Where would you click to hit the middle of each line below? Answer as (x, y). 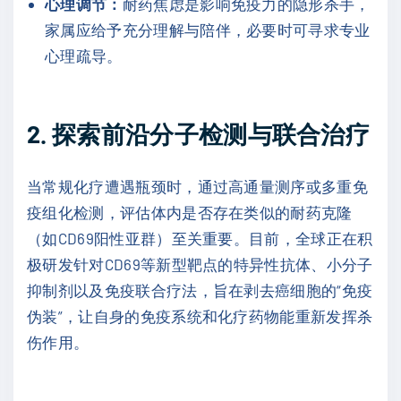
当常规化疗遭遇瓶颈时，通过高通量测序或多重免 (198, 187)
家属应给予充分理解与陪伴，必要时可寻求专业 (208, 29)
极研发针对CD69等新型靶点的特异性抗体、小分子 (200, 264)
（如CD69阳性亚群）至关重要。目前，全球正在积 (200, 239)
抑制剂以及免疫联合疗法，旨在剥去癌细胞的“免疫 (200, 290)
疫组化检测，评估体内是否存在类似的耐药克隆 (190, 213)
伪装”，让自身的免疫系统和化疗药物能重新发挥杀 (200, 316)
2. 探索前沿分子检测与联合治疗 (199, 134)
